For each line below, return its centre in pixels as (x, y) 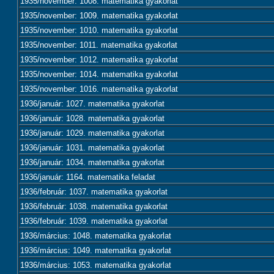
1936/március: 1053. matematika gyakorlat (96, 265)
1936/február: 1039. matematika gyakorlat (94, 221)
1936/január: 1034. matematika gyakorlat (92, 162)
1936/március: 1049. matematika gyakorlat (96, 250)
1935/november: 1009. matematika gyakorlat (99, 16)
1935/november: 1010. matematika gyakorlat (99, 30)
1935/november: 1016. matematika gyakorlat (99, 89)
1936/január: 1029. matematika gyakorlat (92, 133)
